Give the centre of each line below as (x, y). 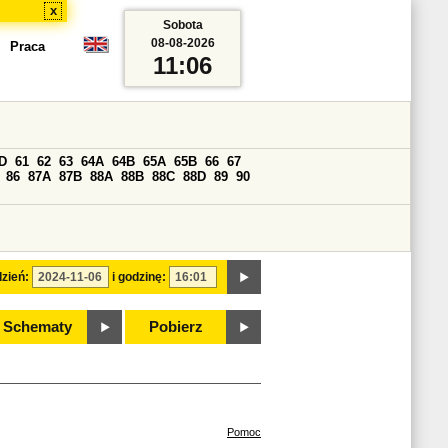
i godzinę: (139, 277)
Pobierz (176, 327)
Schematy (37, 327)
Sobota (182, 25)
